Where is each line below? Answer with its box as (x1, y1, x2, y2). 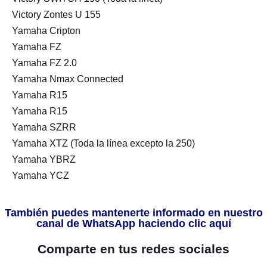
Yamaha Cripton (12, 25, 80, 36)
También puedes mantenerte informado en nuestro (4, 206, 263, 219)
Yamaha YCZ (12, 170, 69, 181)
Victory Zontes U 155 (12, 9, 101, 20)
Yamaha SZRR (12, 122, 76, 132)
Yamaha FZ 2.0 (12, 57, 77, 68)
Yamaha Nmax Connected (12, 73, 123, 84)
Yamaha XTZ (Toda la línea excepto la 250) (12, 138, 195, 148)
